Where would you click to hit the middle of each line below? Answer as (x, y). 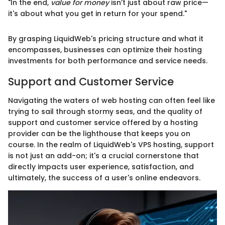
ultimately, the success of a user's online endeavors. (104, 178)
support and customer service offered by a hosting (103, 123)
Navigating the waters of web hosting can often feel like (111, 101)
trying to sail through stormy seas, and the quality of (105, 112)
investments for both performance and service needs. (108, 61)
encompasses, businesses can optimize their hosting (105, 49)
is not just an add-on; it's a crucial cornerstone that (103, 156)
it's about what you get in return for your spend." (97, 13)
